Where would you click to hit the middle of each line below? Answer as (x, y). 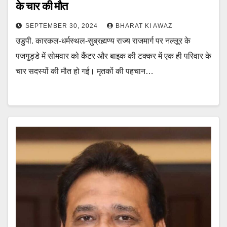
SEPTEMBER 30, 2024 (63, 26)
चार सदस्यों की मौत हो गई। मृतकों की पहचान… (85, 71)
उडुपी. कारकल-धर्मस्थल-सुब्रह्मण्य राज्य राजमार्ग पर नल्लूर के (103, 41)
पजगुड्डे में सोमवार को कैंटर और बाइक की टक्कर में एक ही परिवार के (113, 56)
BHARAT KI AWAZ (144, 26)
